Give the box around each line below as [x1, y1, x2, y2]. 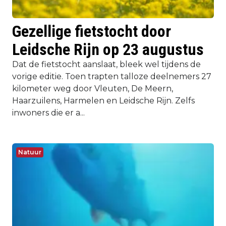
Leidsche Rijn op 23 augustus [12, 39, 204, 59]
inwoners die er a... [12, 107, 85, 118]
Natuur [18, 148, 41, 156]
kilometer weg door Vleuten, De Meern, [12, 83, 173, 93]
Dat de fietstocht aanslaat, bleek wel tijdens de [12, 59, 201, 69]
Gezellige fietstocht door [12, 21, 171, 41]
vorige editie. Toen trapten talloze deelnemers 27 [12, 71, 211, 81]
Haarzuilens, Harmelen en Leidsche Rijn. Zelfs [12, 95, 195, 105]
